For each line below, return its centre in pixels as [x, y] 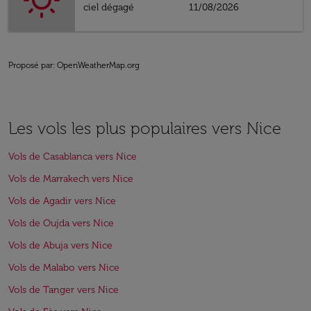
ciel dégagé [109, 7]
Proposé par [31, 65]
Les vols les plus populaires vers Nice [145, 128]
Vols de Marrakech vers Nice [71, 179]
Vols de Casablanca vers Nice [73, 157]
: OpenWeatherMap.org [96, 65]
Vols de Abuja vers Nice [60, 245]
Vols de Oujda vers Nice [61, 223]
